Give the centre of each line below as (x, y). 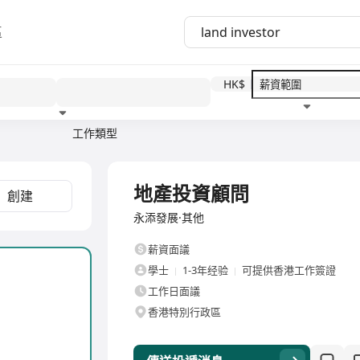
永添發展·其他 (169, 217)
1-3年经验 (205, 270)
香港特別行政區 (184, 312)
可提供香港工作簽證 (289, 270)
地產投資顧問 (191, 193)
